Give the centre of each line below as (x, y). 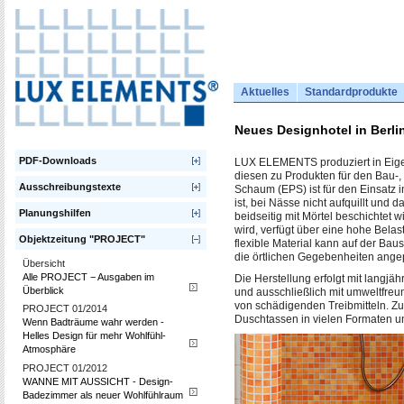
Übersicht (44, 263)
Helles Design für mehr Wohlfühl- (94, 336)
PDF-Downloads (58, 161)
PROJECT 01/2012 (65, 367)
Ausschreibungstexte (70, 187)
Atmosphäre (49, 349)
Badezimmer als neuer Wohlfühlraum (103, 395)
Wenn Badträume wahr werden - (93, 322)
